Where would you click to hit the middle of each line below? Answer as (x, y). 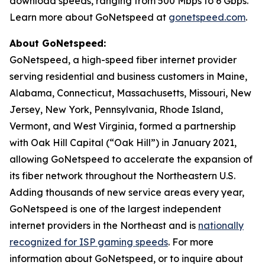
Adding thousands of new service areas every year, (127, 192)
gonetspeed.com (207, 17)
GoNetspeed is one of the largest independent (115, 209)
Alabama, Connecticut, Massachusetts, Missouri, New (130, 93)
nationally (221, 225)
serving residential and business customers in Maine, (128, 76)
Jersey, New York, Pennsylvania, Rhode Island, (116, 109)
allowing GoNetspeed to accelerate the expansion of (131, 159)
